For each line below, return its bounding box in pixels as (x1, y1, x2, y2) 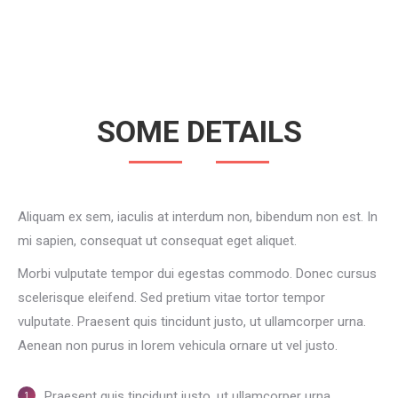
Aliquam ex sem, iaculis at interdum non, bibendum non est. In (18, 209, 378, 225)
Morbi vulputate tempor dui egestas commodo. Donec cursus (18, 266, 377, 282)
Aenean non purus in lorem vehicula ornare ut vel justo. (18, 338, 338, 354)
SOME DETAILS (96, 114, 302, 149)
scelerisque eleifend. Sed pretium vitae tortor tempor (18, 290, 325, 306)
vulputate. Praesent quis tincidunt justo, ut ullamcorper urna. (18, 314, 366, 330)
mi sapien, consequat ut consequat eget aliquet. (18, 233, 297, 249)
